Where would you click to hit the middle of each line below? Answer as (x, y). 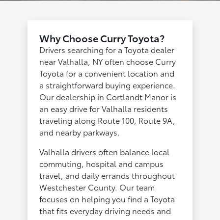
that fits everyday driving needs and (105, 211)
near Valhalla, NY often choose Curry (108, 61)
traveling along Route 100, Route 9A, (108, 120)
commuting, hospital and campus (102, 164)
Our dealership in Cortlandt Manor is (108, 97)
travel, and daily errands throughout (107, 175)
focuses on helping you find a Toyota (107, 199)
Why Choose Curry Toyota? (102, 38)
